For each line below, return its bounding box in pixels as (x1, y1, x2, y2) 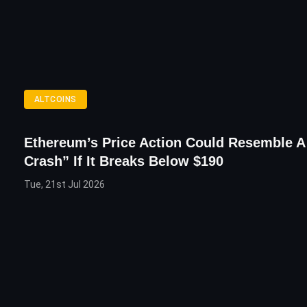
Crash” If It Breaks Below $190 (24, 153, 223, 169)
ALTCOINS (34, 95, 77, 105)
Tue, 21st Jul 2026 (24, 179, 105, 191)
